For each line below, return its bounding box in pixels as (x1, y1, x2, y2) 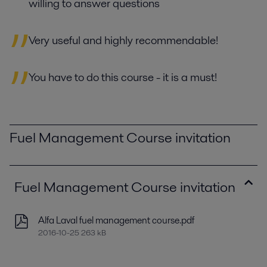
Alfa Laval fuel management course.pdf (38, 213, 194, 228)
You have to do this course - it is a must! (29, 69, 217, 86)
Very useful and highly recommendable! (29, 32, 218, 49)
